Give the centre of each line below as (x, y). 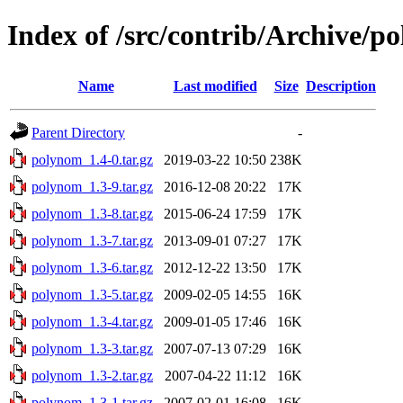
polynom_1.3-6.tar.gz (92, 267)
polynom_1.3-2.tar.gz (92, 375)
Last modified (215, 85)
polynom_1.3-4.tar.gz (92, 321)
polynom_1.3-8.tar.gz (92, 213)
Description (341, 85)
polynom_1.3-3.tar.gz (92, 348)
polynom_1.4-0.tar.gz (92, 159)
